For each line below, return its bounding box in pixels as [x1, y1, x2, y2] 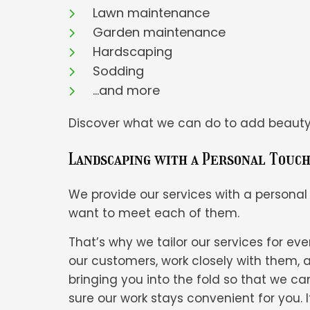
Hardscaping [93, 42, 173, 60]
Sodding [93, 62, 145, 80]
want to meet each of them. [69, 204, 240, 221]
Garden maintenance [93, 23, 226, 41]
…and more [93, 81, 161, 99]
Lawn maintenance [93, 3, 210, 21]
